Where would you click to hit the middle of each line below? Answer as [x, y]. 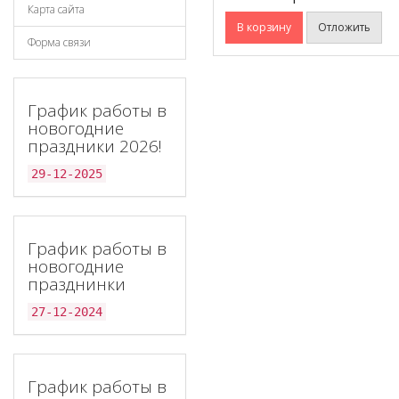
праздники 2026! [95, 146]
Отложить [344, 27]
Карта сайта [56, 9]
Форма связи [59, 42]
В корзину [264, 27]
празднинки [77, 284]
